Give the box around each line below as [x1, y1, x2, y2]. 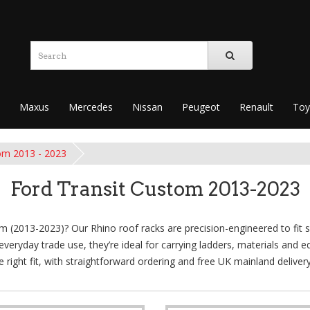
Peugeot [182, 100, 220, 114]
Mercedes [69, 100, 113, 114]
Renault [239, 100, 273, 114]
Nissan [132, 100, 163, 114]
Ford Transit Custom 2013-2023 [10, 177, 300, 201]
